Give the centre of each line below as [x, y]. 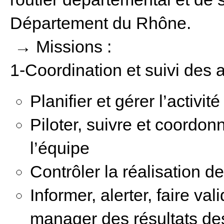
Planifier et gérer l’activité [125, 101]
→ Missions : [63, 46]
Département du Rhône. [100, 23]
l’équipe [60, 148]
